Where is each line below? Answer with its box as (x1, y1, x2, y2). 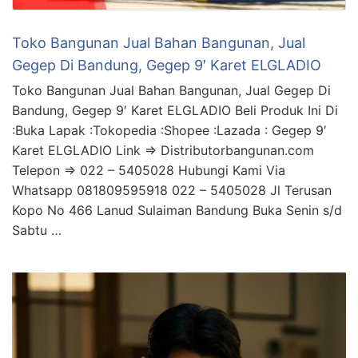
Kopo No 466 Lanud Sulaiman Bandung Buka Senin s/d (12, 202, 342, 219)
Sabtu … (12, 222, 62, 239)
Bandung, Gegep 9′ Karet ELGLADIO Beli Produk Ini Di (12, 102, 338, 119)
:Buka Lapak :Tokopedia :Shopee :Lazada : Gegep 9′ (12, 122, 327, 139)
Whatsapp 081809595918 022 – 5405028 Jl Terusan (12, 182, 332, 199)
